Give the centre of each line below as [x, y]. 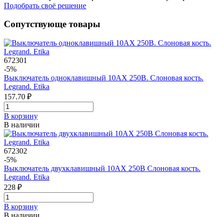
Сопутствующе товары [52, 24]
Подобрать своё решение [45, 5]
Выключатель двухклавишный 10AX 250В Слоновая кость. [102, 168]
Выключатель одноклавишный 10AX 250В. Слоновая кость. [104, 77]
